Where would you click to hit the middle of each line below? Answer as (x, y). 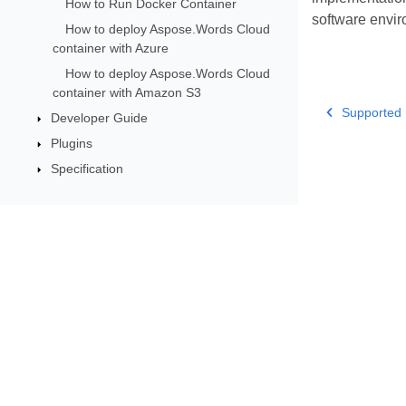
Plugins (71, 143)
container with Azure (111, 48)
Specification (87, 168)
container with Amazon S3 (127, 92)
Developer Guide (99, 117)
